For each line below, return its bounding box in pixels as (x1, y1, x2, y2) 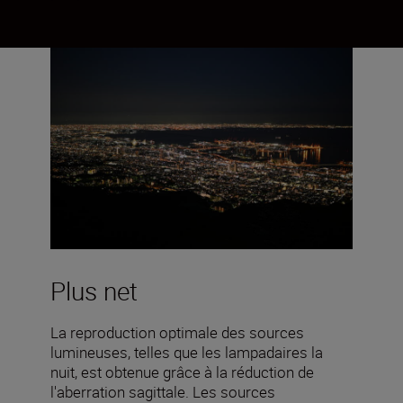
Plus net (50, 273, 138, 308)
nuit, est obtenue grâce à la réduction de (50, 361, 314, 382)
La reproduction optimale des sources (50, 321, 304, 343)
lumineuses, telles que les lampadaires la (50, 341, 323, 363)
